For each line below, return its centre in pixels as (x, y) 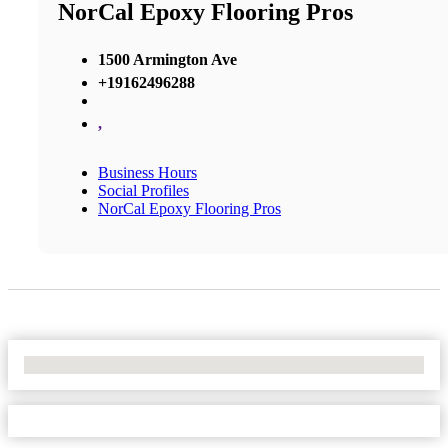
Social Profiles (143, 190)
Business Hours (147, 172)
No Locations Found (89, 364)
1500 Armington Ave (167, 59)
